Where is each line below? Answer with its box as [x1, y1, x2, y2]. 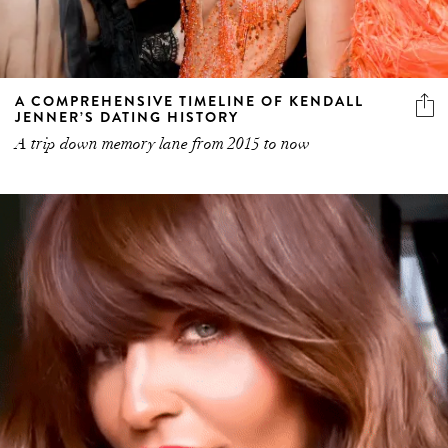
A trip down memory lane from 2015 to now [15, 134, 310, 155]
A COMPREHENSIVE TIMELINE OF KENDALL [15, 91, 364, 112]
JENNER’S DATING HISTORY [15, 107, 239, 128]
